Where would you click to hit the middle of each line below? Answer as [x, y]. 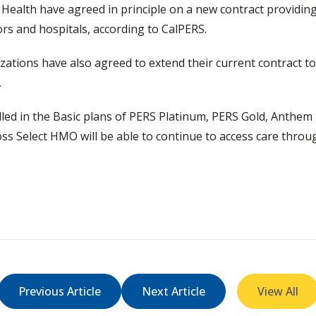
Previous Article [59, 291]
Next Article [173, 291]
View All [278, 291]
